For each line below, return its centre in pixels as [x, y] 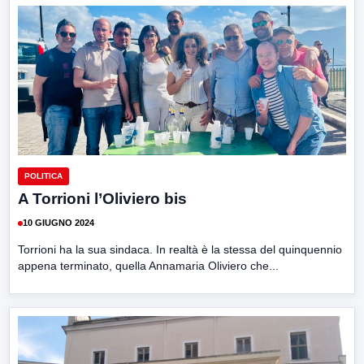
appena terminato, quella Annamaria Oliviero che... [148, 265]
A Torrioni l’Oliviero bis [102, 198]
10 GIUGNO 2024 [58, 223]
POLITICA [43, 175]
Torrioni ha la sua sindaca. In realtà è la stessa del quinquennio [180, 249]
